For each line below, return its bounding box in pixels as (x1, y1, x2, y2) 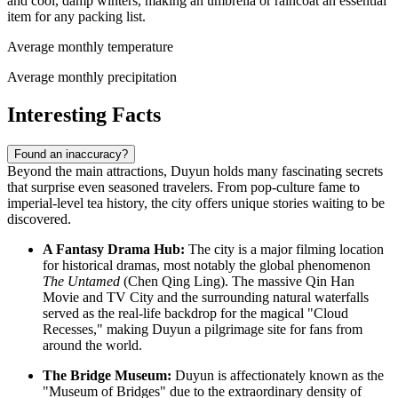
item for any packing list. (7, 9, 146, 25)
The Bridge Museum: (43, 368, 171, 384)
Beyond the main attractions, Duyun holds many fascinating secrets (7, 163, 383, 179)
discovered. (7, 211, 71, 227)
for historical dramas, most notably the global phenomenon (43, 258, 370, 274)
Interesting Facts (7, 103, 161, 127)
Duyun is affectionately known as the (171, 368, 384, 384)
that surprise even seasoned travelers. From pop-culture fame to (7, 179, 360, 195)
